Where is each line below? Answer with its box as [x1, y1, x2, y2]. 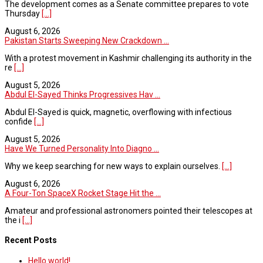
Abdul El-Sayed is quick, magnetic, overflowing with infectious [5, 107, 232, 117]
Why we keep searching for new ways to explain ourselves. [5, 161, 222, 171]
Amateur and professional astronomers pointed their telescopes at [5, 205, 252, 215]
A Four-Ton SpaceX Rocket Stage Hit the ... [5, 188, 161, 198]
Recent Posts [5, 235, 57, 245]
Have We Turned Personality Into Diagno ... [5, 143, 159, 153]
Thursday [5, 8, 42, 18]
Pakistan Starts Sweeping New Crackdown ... [5, 35, 169, 45]
